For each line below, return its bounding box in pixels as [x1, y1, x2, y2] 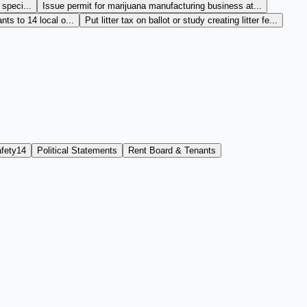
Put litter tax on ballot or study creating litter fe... [85, 15, 278, 25]
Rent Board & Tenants [128, 145, 216, 156]
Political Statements [37, 145, 117, 156]
